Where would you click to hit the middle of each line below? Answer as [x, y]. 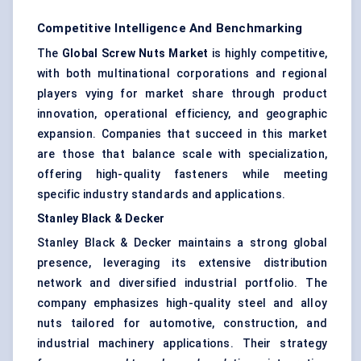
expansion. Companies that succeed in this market [182, 134]
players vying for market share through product [182, 94]
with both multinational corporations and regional [182, 74]
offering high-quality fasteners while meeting [182, 174]
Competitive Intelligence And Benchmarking [170, 29]
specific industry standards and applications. [162, 195]
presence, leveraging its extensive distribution [182, 263]
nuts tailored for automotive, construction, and [182, 324]
